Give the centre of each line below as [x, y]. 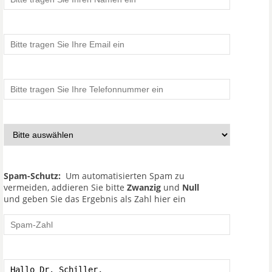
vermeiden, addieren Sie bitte [65, 187]
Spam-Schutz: [32, 176]
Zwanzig [144, 187]
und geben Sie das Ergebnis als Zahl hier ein [95, 199]
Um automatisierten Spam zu [123, 176]
